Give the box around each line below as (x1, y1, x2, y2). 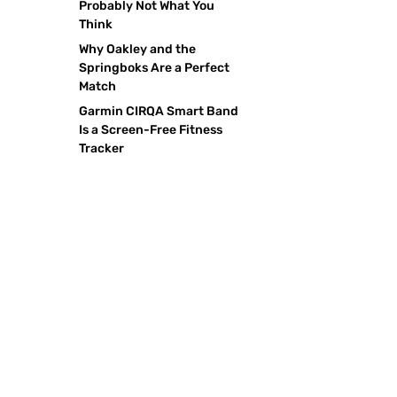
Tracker (79, 140, 125, 156)
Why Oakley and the (79, 41, 197, 57)
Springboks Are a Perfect (79, 59, 230, 75)
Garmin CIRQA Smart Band (79, 103, 239, 119)
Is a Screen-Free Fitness (79, 121, 223, 137)
